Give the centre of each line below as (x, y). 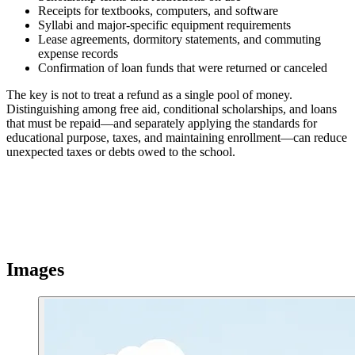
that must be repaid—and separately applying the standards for (162, 124)
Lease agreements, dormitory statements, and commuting (179, 40)
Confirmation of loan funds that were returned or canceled (183, 68)
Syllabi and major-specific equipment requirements (164, 25)
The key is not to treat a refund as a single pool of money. (149, 95)
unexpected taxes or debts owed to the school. (121, 152)
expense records (78, 54)
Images (35, 270)
